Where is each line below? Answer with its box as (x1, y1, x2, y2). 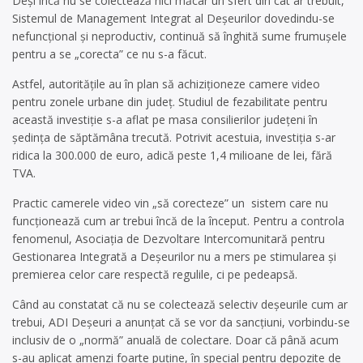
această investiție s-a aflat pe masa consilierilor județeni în (12, 112, 318, 127)
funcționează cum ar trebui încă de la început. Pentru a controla (12, 213, 344, 228)
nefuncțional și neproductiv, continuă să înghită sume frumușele (12, 28, 347, 44)
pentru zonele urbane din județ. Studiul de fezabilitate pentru (12, 94, 327, 109)
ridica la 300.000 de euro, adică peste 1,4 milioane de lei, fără (12, 147, 332, 163)
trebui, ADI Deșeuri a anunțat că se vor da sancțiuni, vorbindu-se (12, 314, 350, 330)
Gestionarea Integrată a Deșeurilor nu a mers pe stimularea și (12, 249, 336, 264)
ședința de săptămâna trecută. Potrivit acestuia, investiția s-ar (12, 130, 335, 145)
